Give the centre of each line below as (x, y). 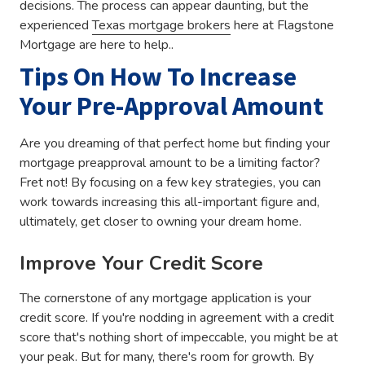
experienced (56, 25)
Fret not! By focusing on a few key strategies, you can (170, 182)
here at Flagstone (282, 25)
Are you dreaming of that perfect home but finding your (175, 143)
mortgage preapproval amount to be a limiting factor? (170, 163)
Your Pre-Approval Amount (172, 106)
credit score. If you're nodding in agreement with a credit (177, 317)
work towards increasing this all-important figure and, (169, 202)
